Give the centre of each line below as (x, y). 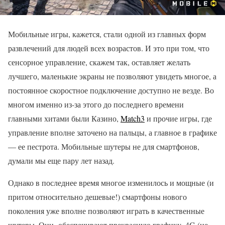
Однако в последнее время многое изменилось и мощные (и (111, 183)
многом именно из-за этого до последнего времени (96, 104)
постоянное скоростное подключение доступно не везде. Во (111, 90)
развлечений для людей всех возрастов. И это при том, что (109, 48)
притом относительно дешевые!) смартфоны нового (97, 197)
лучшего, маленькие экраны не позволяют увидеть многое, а (112, 76)
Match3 (133, 119)
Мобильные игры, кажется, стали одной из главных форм (107, 34)
